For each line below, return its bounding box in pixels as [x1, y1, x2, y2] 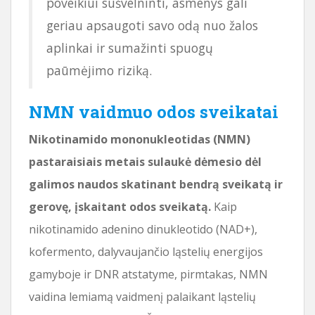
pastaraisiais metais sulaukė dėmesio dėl [29, 153, 262, 169]
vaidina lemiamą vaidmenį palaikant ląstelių [29, 288, 256, 304]
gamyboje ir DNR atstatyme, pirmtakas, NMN [29, 266, 268, 282]
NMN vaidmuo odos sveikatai [29, 100, 278, 123]
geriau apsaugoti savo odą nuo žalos [46, 16, 258, 34]
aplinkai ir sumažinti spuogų [46, 39, 213, 56]
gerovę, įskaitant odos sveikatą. [29, 198, 211, 214]
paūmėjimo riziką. [46, 61, 152, 79]
